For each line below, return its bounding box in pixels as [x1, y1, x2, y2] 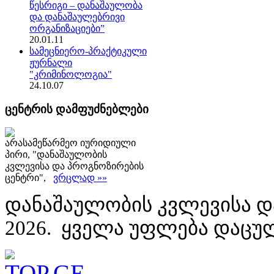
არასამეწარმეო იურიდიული [5, 138, 136, 149]
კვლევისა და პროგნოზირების [5, 161, 144, 172]
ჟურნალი [29, 57, 72, 68]
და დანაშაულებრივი [29, 11, 125, 22]
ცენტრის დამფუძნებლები [5, 102, 149, 116]
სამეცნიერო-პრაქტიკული [29, 45, 147, 56]
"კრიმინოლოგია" [29, 68, 112, 80]
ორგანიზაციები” [29, 23, 105, 34]
